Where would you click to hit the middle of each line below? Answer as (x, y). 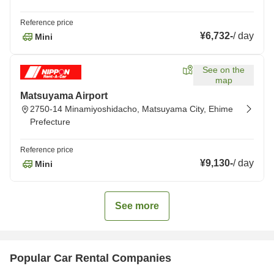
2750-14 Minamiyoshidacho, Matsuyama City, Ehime (131, 109)
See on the (224, 70)
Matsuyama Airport (64, 96)
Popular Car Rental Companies (91, 258)
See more (137, 206)
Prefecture (50, 122)
